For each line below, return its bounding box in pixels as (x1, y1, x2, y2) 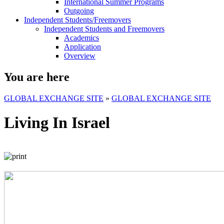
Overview (64, 51, 95, 60)
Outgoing (64, 6, 94, 15)
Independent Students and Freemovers (44, 24, 164, 33)
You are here (4, 70, 69, 83)
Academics (64, 33, 99, 42)
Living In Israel (4, 113, 110, 132)
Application (64, 42, 101, 51)
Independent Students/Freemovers (24, 15, 131, 24)
